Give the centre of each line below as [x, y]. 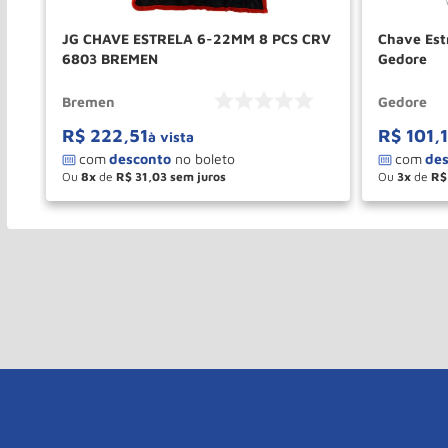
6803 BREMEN [110, 59]
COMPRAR [268, 200]
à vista [171, 137]
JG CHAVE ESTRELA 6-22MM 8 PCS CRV [160, 39]
